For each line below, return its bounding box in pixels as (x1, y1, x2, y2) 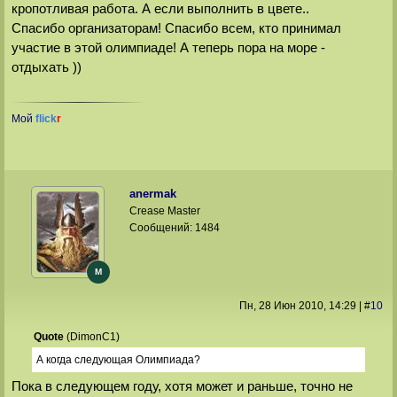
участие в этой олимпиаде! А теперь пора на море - (11, 39, 325, 55)
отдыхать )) (11, 58, 82, 74)
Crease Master (129, 205, 201, 218)
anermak (129, 187, 177, 201)
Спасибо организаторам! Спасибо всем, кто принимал (11, 19, 341, 35)
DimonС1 (69, 330, 116, 343)
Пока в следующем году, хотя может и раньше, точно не (11, 378, 353, 393)
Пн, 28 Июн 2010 (238, 300, 323, 313)
